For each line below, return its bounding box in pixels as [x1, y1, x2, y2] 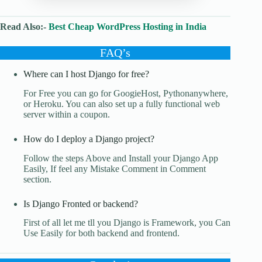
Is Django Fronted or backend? [23, 198, 138, 209]
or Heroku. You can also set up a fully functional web [23, 98, 220, 109]
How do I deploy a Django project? [23, 133, 154, 144]
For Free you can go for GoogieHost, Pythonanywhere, [23, 88, 228, 98]
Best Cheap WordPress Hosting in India [49, 21, 206, 32]
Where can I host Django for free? [23, 68, 149, 79]
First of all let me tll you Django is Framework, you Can [23, 218, 230, 228]
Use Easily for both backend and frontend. [23, 228, 180, 239]
